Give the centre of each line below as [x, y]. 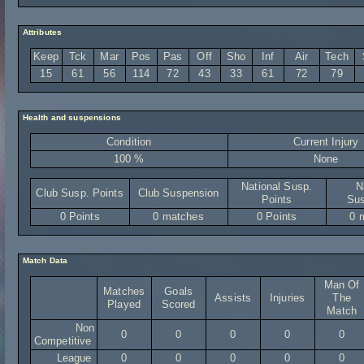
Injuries [288, 298]
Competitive [64, 341]
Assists [233, 298]
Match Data [44, 260]
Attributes [41, 32]
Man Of [342, 285]
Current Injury [326, 142]
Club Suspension [178, 193]
